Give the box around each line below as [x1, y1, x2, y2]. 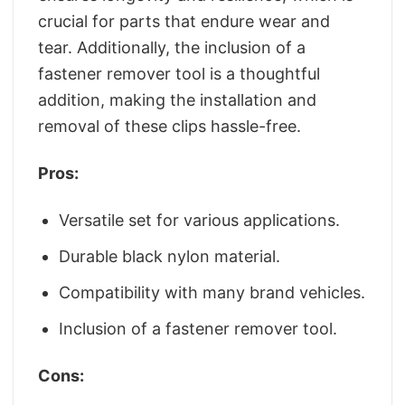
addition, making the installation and [38, 89, 316, 109]
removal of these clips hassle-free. [38, 116, 301, 136]
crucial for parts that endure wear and [38, 11, 330, 31]
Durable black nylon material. [59, 247, 281, 267]
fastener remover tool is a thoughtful [38, 63, 320, 83]
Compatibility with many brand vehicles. [59, 282, 366, 302]
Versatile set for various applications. [59, 211, 341, 231]
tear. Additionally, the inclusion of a [38, 37, 306, 57]
